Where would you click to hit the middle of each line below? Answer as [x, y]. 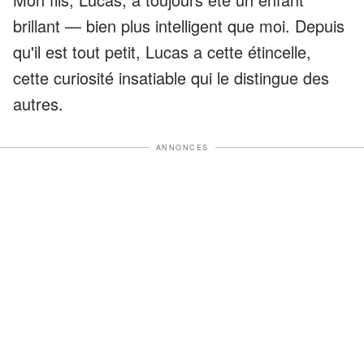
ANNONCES [182, 147]
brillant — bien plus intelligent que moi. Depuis [179, 25]
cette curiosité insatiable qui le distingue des [171, 77]
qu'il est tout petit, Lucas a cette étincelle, [162, 51]
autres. [38, 103]
